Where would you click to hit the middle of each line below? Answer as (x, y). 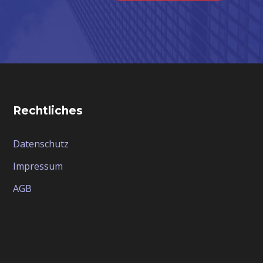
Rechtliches (48, 110)
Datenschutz (41, 144)
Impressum (38, 166)
